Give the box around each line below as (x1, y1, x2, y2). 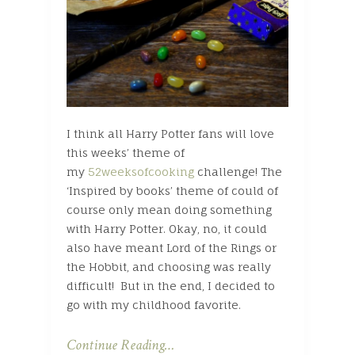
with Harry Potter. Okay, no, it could (67, 222, 267, 236)
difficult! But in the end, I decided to (67, 279, 275, 293)
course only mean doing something (67, 203, 272, 217)
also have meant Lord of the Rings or (67, 241, 277, 255)
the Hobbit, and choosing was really (67, 260, 271, 274)
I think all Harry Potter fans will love (67, 127, 274, 141)
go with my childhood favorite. (67, 298, 241, 312)
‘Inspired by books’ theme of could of (67, 184, 278, 198)
